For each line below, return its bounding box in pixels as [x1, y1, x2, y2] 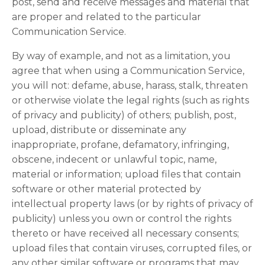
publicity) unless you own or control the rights [12, 213, 231, 224]
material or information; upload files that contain [12, 169, 241, 180]
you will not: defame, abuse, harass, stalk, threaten [12, 80, 248, 91]
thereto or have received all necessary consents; [12, 228, 239, 239]
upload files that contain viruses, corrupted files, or [12, 243, 252, 254]
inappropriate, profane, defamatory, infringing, [12, 139, 229, 150]
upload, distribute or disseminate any [12, 124, 186, 135]
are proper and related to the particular [12, 11, 201, 22]
